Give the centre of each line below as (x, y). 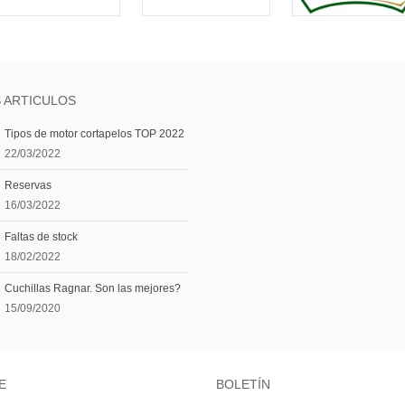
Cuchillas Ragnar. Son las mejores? (93, 289)
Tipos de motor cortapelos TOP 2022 (94, 134)
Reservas (28, 186)
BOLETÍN (243, 385)
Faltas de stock (41, 237)
